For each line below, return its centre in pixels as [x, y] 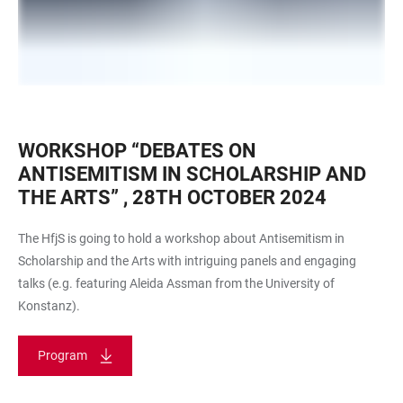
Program [63, 355]
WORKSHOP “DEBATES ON [137, 150]
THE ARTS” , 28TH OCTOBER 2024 [172, 197]
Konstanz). [49, 305]
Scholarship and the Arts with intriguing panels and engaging [187, 260]
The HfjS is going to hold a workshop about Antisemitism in [181, 238]
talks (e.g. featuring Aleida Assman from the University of [176, 283]
